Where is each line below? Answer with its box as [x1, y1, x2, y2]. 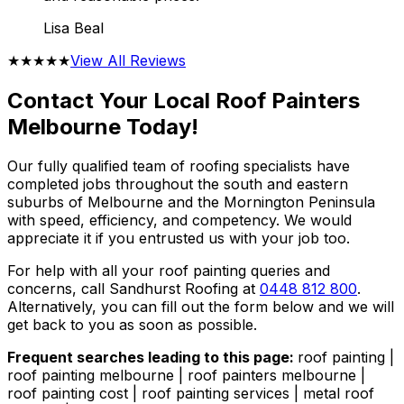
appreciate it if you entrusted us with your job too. [7, 229, 350, 248]
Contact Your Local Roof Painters [7, 87, 360, 114]
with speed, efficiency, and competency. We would [7, 211, 352, 230]
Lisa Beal [43, 18, 104, 37]
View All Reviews [70, 50, 186, 69]
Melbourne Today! [7, 113, 198, 140]
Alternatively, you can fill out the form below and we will [7, 298, 394, 317]
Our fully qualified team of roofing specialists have [7, 157, 350, 176]
